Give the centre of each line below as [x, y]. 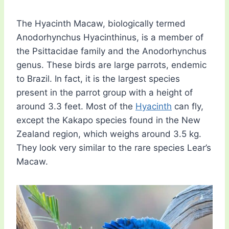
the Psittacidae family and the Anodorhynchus [111, 51]
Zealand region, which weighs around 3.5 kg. [109, 134]
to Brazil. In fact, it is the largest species [98, 79]
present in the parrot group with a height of [105, 93]
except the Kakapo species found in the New [108, 120]
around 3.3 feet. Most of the [76, 107]
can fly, [188, 107]
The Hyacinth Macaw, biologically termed [101, 24]
